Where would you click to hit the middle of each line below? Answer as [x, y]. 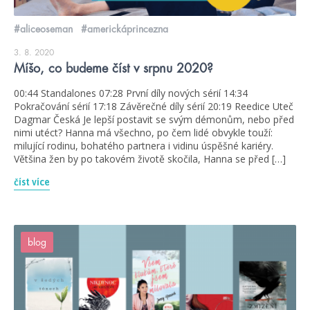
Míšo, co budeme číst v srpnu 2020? [113, 69]
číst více [32, 182]
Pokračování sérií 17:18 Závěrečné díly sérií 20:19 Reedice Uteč [154, 107]
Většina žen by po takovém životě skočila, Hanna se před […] [150, 159]
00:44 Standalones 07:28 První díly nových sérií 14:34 [131, 93]
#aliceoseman [43, 29]
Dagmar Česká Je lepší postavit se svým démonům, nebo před [154, 120]
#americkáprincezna [125, 29]
